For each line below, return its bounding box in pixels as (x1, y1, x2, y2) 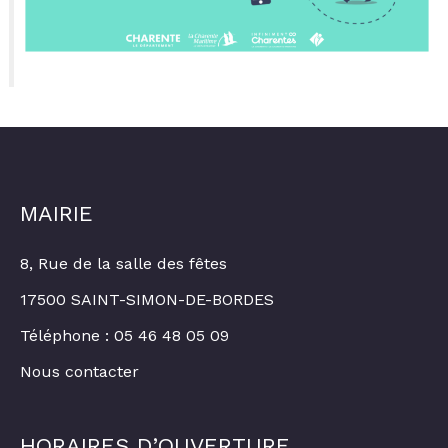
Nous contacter (20, 361, 139, 381)
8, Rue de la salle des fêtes (20, 253, 227, 273)
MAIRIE (20, 200, 93, 226)
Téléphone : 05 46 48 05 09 (20, 325, 229, 345)
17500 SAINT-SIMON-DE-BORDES (20, 289, 274, 309)
